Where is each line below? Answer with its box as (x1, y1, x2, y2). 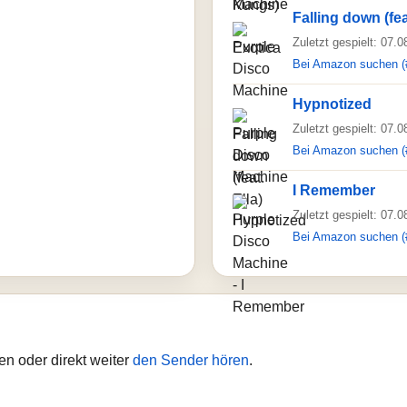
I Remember (293, 183, 375, 198)
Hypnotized (293, 96, 372, 112)
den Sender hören (133, 352, 249, 368)
